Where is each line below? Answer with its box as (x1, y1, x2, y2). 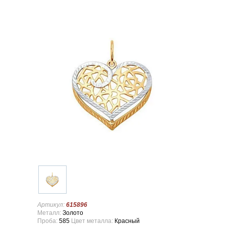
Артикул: (37, 201, 66, 208)
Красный (115, 217, 140, 224)
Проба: (37, 217, 59, 224)
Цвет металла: (71, 217, 115, 224)
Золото (61, 209, 83, 216)
